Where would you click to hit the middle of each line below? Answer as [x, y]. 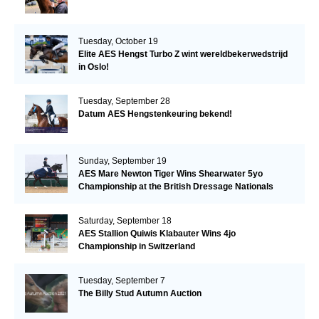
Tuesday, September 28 [124, 101]
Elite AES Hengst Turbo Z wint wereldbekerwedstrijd [183, 54]
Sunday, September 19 [122, 161]
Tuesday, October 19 [118, 41]
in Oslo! [93, 67]
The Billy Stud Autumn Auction [140, 293]
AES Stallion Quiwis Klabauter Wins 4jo [157, 233]
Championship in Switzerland [136, 246]
